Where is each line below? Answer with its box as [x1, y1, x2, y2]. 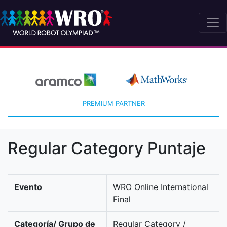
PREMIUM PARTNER [82, 99, 145, 108]
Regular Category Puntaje [8, 138, 206, 159]
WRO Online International [113, 182, 208, 193]
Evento [14, 182, 42, 193]
